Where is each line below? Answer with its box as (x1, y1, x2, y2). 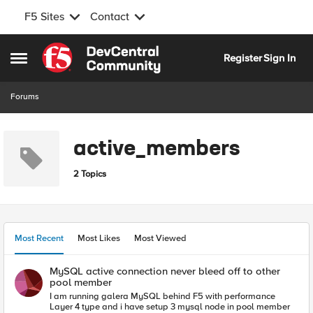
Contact (90, 10, 129, 24)
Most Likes (78, 233, 120, 244)
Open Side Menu (10, 54, 87, 66)
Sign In (263, 51, 296, 64)
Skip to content (52, 44, 123, 57)
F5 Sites (24, 10, 64, 24)
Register (224, 51, 262, 64)
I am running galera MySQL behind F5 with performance (50, 291, 224, 302)
